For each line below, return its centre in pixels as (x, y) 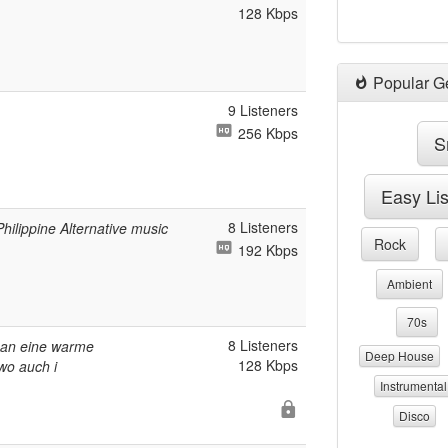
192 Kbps (266, 250)
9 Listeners (263, 110)
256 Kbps (266, 133)
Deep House (400, 355)
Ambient (409, 283)
